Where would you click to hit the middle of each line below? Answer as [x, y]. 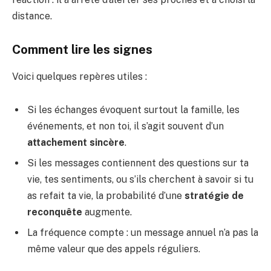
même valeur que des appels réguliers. [114, 249]
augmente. [107, 212]
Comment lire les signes [82, 50]
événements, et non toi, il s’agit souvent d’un [126, 126]
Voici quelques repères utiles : [80, 76]
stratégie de [214, 196]
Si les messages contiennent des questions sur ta [138, 163]
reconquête [55, 212]
